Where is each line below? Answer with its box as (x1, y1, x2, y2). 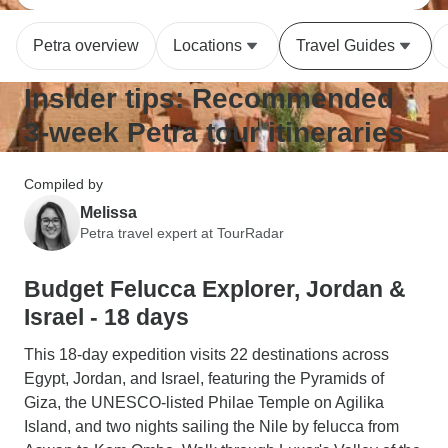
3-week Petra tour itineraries (24, 117, 404, 148)
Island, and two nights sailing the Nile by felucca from (24, 418, 399, 435)
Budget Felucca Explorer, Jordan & (24, 276, 406, 302)
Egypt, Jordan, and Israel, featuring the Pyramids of (24, 370, 384, 387)
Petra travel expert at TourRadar (80, 224, 284, 241)
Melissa (80, 203, 137, 221)
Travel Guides (296, 37, 395, 54)
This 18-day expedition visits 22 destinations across (24, 346, 389, 363)
